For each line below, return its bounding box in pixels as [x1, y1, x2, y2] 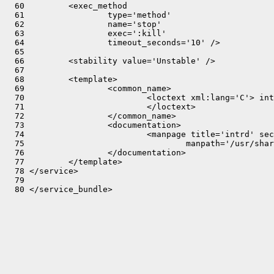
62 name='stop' [5, 20, 161, 29]
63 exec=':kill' [5, 29, 166, 38]
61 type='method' [5, 10, 171, 20]
